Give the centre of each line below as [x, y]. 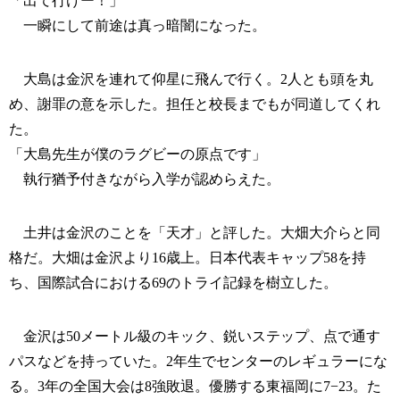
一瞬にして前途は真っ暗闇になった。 [137, 26]
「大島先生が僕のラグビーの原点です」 [137, 154]
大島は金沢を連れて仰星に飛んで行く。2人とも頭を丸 [191, 79]
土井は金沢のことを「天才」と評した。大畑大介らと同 [195, 233]
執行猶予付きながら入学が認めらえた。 [145, 179]
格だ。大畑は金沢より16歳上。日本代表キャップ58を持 [187, 258]
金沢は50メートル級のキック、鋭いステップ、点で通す [195, 337]
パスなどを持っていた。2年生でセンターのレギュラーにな [198, 362]
